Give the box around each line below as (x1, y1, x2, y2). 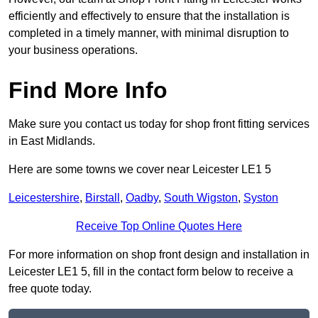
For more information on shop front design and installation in (9, 248, 309, 261)
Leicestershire (9, 192, 79, 204)
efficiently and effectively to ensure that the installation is (9, 10, 290, 23)
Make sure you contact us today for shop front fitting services (9, 118, 309, 131)
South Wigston (164, 192, 238, 204)
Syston (243, 192, 278, 204)
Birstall (85, 192, 120, 204)
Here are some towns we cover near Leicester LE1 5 (9, 163, 271, 176)
